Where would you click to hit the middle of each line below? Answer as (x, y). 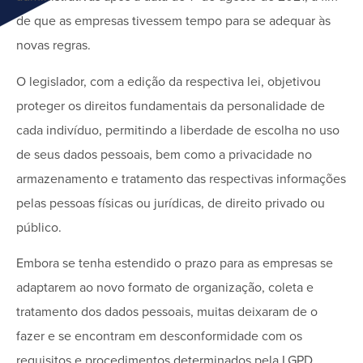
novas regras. (53, 46)
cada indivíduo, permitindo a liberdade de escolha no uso (178, 130)
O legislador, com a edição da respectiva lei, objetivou (169, 81)
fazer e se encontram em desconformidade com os (159, 336)
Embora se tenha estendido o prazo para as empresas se (175, 263)
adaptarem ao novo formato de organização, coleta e (165, 287)
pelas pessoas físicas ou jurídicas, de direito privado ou (171, 203)
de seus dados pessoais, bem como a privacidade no (164, 154)
